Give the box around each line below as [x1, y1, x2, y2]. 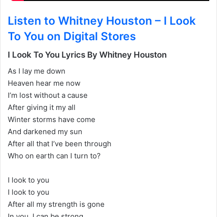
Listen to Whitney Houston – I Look [8, 14, 196, 28]
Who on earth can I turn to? [8, 151, 101, 160]
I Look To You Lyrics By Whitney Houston [8, 50, 167, 60]
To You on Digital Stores [8, 29, 136, 43]
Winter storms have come [8, 114, 95, 124]
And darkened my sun [8, 126, 82, 136]
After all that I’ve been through [8, 139, 111, 148]
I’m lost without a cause [8, 90, 88, 100]
